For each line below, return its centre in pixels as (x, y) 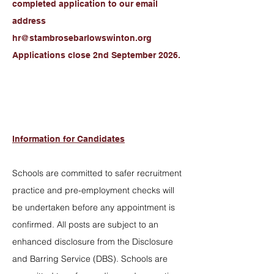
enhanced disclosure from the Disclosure (93, 242)
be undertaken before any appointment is (94, 207)
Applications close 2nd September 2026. (98, 55)
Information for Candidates (68, 139)
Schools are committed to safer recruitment (97, 173)
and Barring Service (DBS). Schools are (90, 259)
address (29, 21)
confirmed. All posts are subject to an (85, 224)
